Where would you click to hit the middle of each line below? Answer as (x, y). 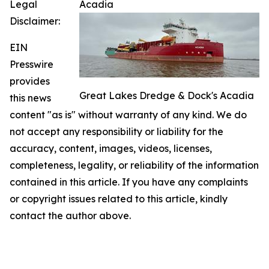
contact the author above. (70, 215)
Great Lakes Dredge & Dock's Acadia (167, 95)
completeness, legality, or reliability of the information (134, 165)
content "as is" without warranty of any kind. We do (128, 114)
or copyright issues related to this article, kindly (119, 198)
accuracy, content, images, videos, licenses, (111, 148)
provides (30, 81)
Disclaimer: (35, 21)
